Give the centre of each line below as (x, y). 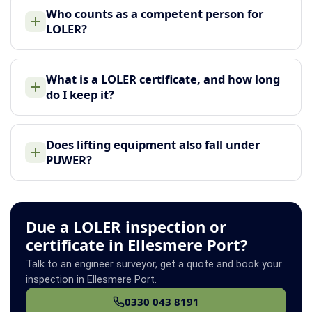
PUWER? (69, 159)
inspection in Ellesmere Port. (91, 279)
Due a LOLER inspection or (126, 226)
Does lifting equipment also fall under (153, 144)
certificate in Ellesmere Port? (137, 244)
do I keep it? (80, 94)
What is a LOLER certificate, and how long (163, 79)
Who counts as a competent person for (155, 13)
